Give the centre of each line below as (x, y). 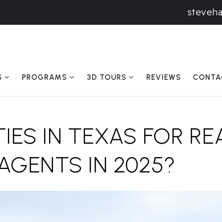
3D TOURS (108, 77)
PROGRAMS (46, 77)
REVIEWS (164, 77)
